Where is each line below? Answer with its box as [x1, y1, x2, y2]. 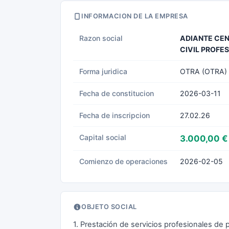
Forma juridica [79, 67, 127, 76]
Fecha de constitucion [79, 89, 154, 98]
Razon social [79, 34, 123, 42]
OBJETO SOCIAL [81, 203, 137, 211]
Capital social [79, 133, 126, 142]
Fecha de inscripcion [79, 111, 150, 120]
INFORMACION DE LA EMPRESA [81, 12, 188, 20]
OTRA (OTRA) [180, 67, 227, 76]
